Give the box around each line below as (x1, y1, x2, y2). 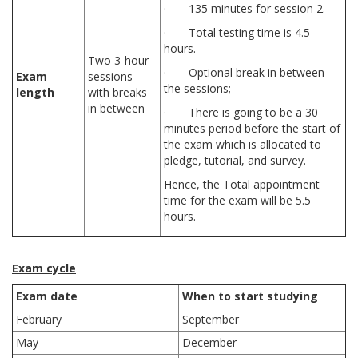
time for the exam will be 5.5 (164, 193, 311, 208)
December (182, 335, 237, 350)
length (16, 85, 54, 100)
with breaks (88, 85, 147, 100)
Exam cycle (12, 261, 76, 276)
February (16, 312, 62, 327)
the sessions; (164, 81, 231, 96)
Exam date (16, 288, 78, 304)
